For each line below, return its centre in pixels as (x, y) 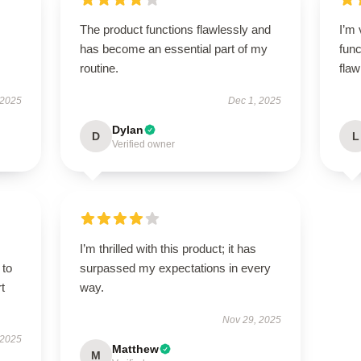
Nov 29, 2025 (252, 320)
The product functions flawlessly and (175, 29)
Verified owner (143, 144)
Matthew (135, 349)
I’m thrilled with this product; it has (168, 249)
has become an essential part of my (173, 49)
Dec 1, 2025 (255, 101)
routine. (99, 68)
